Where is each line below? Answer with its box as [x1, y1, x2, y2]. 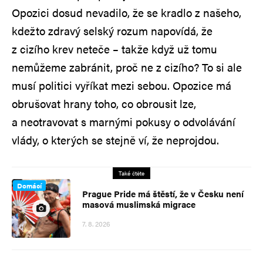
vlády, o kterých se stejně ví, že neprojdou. [12, 131, 219, 148]
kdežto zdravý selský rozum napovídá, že [12, 22, 213, 39]
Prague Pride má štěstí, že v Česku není [82, 187, 244, 200]
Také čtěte [119, 168, 144, 177]
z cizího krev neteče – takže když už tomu [12, 41, 217, 57]
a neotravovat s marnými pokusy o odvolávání [12, 113, 235, 130]
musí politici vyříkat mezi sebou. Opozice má [12, 77, 231, 93]
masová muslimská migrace [82, 197, 195, 210]
